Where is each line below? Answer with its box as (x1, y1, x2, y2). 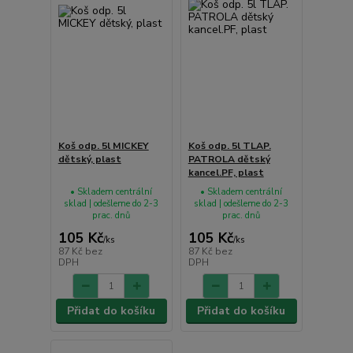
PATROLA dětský (188, 152, 270, 165)
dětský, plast (58, 152, 121, 165)
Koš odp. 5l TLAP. (188, 139, 271, 152)
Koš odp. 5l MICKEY (58, 139, 149, 152)
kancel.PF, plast (188, 165, 264, 179)
